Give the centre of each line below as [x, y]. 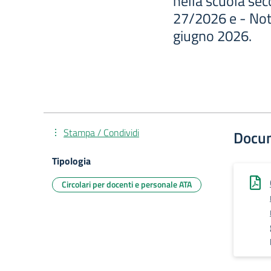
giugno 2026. [212, 36]
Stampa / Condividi [101, 132]
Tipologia [71, 161]
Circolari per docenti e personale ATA [127, 184]
